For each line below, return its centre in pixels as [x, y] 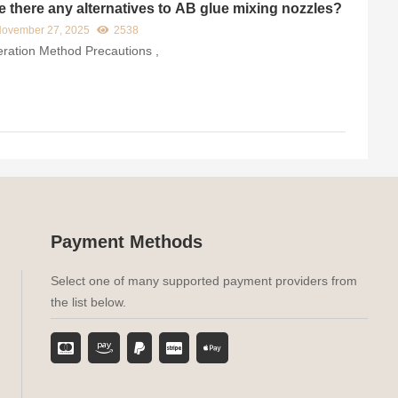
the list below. [88, 302]
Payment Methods [126, 242]
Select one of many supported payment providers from [203, 281]
